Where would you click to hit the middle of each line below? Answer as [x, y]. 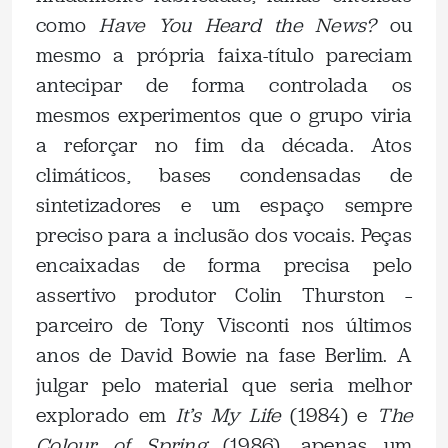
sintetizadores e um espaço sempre [224, 205]
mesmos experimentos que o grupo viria [224, 115]
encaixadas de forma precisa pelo [224, 265]
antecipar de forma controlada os [224, 85]
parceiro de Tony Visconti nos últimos [224, 325]
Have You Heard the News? [244, 25]
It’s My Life [228, 415]
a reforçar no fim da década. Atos [224, 145]
